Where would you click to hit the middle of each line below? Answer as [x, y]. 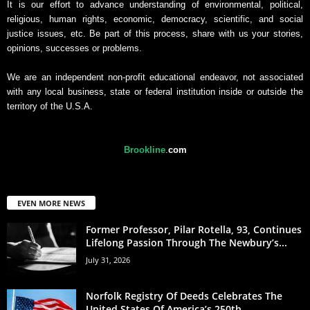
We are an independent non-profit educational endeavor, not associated [155, 77]
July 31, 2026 [108, 260]
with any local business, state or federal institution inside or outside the [155, 92]
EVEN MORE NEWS [51, 203]
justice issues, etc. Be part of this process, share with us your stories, [155, 34]
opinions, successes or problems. [74, 48]
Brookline [144, 150]
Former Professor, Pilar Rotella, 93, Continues [194, 230]
